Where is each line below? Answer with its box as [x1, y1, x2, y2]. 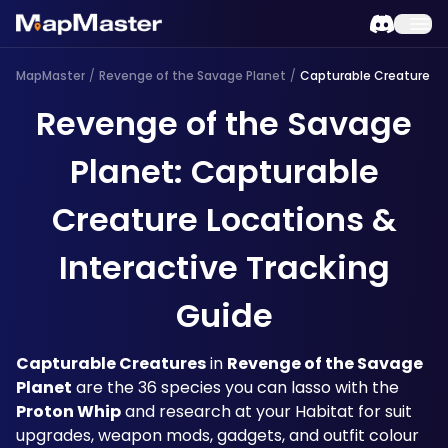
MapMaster [16, 67, 85, 84]
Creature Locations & [51, 197, 397, 242]
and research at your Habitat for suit [121, 400, 412, 423]
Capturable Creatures [16, 352, 206, 375]
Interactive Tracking [58, 245, 390, 290]
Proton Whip [16, 400, 121, 423]
